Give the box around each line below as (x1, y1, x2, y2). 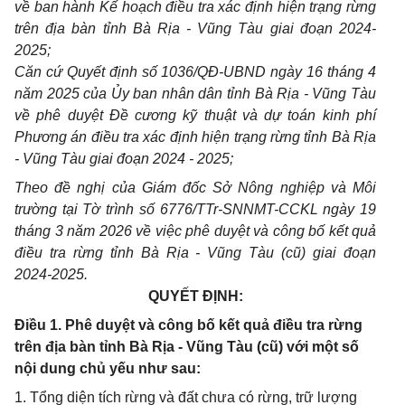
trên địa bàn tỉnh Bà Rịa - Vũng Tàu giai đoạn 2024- (14, 21, 376, 36)
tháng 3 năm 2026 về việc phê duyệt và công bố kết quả (14, 223, 376, 239)
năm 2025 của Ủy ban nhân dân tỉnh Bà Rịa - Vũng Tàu (14, 86, 376, 101)
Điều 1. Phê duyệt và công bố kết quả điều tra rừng (14, 317, 363, 333)
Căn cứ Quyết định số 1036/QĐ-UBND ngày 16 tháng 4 (14, 64, 376, 80)
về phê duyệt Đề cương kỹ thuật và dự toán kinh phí (14, 108, 376, 123)
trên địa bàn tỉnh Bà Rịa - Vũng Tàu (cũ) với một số (14, 339, 359, 354)
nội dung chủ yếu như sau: (14, 361, 201, 376)
